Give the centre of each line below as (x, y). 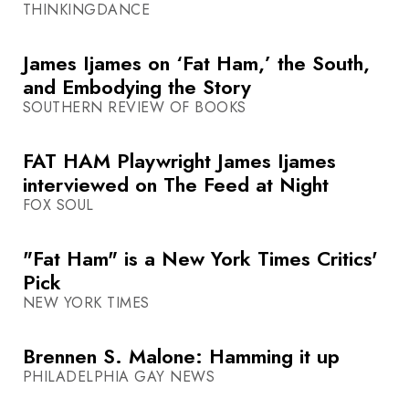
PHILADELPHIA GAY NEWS (119, 377)
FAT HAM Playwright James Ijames (179, 161)
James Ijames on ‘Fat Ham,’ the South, (196, 63)
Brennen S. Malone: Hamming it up (181, 357)
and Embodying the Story (137, 87)
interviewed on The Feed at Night (176, 185)
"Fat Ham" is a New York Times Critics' (200, 259)
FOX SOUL (58, 205)
